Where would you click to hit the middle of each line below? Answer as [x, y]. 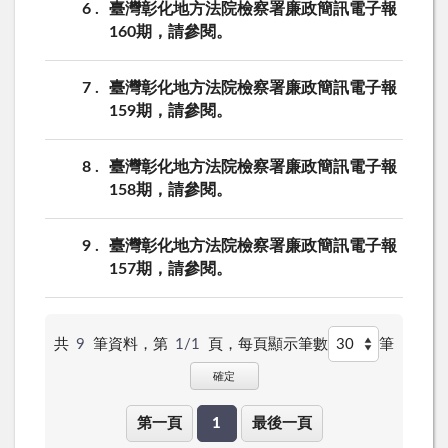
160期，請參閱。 [170, 31]
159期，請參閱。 [170, 110]
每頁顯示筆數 [282, 344]
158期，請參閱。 [170, 189]
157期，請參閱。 [170, 268]
